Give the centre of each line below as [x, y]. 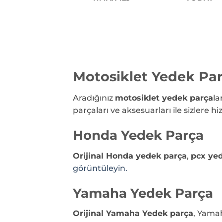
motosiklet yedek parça [164, 98]
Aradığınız [94, 98]
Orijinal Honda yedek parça [130, 156]
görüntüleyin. [100, 168]
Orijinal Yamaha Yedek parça [133, 214]
